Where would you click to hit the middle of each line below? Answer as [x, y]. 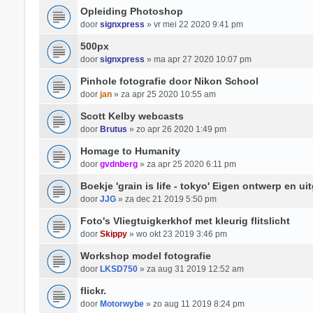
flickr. [93, 291]
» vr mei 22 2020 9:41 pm [194, 24]
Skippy [113, 234]
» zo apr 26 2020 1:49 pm [176, 129]
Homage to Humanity [130, 151]
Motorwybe [122, 304]
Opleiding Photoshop [131, 11]
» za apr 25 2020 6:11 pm [187, 164]
